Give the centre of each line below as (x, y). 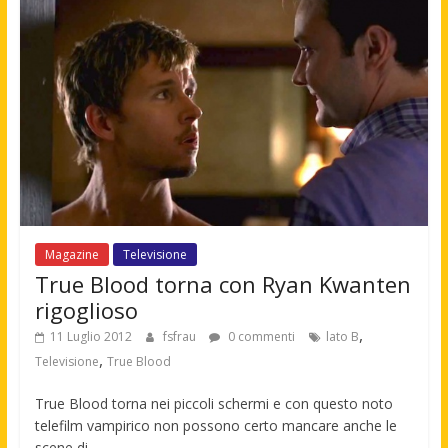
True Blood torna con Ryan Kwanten (222, 283)
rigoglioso (86, 309)
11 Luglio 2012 (90, 336)
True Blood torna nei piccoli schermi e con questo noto (213, 403)
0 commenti (259, 336)
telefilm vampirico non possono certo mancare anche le (215, 425)
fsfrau (180, 336)
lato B (342, 336)
